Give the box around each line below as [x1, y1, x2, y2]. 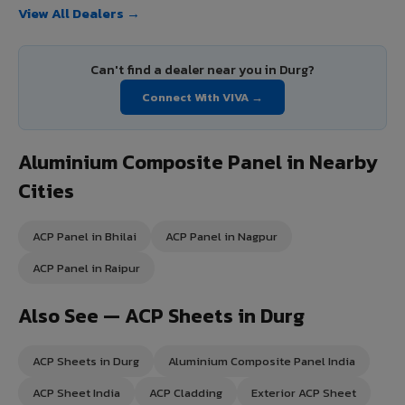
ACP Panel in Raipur [33, 259, 140, 277]
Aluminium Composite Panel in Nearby [18, 146, 378, 177]
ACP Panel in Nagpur [165, 227, 278, 245]
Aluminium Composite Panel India [168, 352, 355, 370]
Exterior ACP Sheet [251, 383, 356, 401]
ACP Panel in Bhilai [33, 227, 137, 245]
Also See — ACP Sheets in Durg [18, 300, 305, 331]
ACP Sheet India [33, 383, 120, 401]
